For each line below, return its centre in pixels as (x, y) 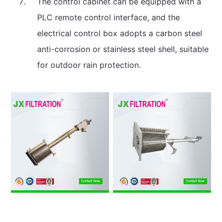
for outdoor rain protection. (89, 65)
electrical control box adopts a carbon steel (119, 33)
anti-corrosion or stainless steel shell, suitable (123, 49)
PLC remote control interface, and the (108, 18)
